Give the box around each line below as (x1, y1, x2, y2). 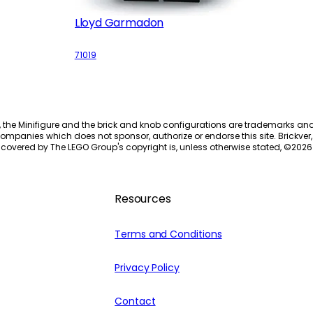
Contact (115, 294, 156, 309)
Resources (115, 191, 171, 208)
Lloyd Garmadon (74, 15, 164, 31)
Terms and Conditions (115, 227, 222, 242)
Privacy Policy (115, 261, 180, 275)
